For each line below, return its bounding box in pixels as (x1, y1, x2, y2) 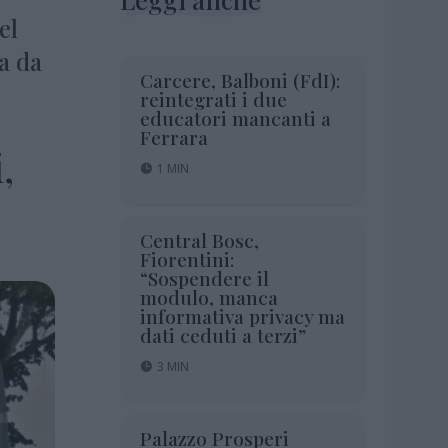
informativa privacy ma (139, 302, 345, 329)
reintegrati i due (139, 85, 287, 112)
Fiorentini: (139, 245, 234, 272)
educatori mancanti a (139, 104, 331, 131)
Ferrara (139, 123, 208, 150)
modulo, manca (139, 283, 278, 310)
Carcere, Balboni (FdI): (139, 66, 340, 93)
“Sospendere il (139, 264, 269, 291)
